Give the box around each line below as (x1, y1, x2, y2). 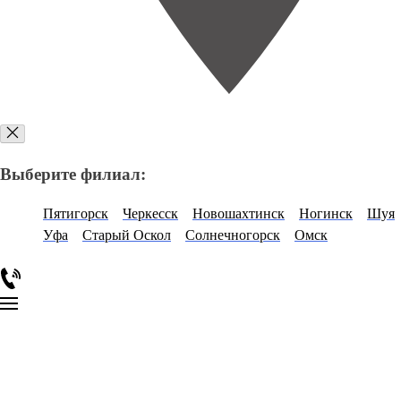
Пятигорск (43, 206, 108, 222)
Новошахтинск (192, 206, 285, 222)
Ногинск (299, 206, 353, 222)
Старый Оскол (82, 227, 171, 243)
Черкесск (123, 206, 178, 222)
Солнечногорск (185, 227, 280, 243)
